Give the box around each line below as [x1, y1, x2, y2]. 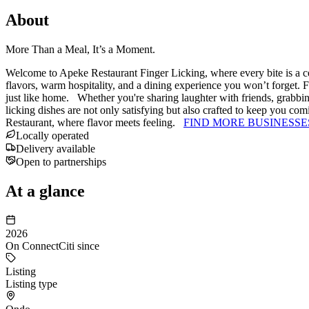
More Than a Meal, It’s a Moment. [6, 43, 155, 55]
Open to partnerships [16, 155, 106, 168]
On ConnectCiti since [6, 239, 99, 252]
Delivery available [16, 142, 95, 154]
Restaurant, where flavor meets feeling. [6, 116, 183, 128]
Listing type [6, 277, 57, 290]
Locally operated [16, 129, 89, 141]
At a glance [6, 181, 85, 200]
